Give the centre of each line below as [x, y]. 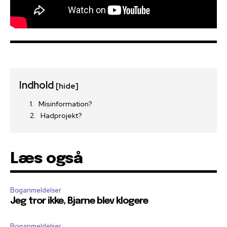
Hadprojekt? [61, 116]
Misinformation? [65, 104]
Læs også [46, 159]
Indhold [37, 85]
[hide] [67, 86]
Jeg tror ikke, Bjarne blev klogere [79, 201]
